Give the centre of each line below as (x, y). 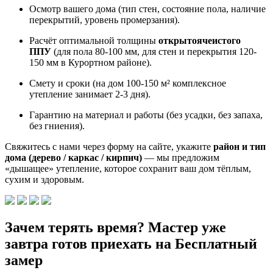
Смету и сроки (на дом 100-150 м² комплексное (128, 83)
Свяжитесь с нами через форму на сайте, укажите (109, 146)
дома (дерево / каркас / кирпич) (73, 157)
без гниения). (57, 126)
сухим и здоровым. (44, 179)
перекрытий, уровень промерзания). (105, 19)
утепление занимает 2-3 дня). (90, 94)
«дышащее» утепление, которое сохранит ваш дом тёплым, (128, 168)
